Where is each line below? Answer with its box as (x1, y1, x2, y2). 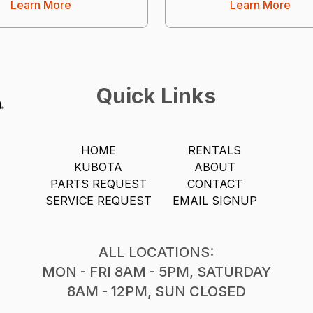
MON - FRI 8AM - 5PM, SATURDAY (41, 263, 271, 280)
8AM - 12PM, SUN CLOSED (66, 282, 246, 300)
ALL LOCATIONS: (99, 243, 214, 261)
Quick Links (96, 82, 217, 108)
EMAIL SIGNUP (172, 193, 257, 208)
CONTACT (187, 176, 242, 191)
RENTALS (188, 143, 242, 157)
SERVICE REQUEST (45, 193, 152, 208)
